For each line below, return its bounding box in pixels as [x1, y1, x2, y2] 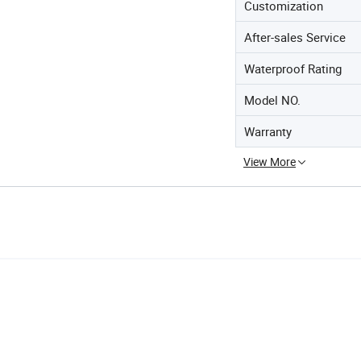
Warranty [244, 123, 292, 139]
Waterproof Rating [244, 60, 342, 77]
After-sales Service [244, 29, 346, 45]
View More [243, 154, 296, 169]
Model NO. [244, 92, 301, 108]
